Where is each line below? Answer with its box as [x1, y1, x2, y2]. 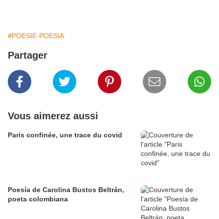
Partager [8, 50, 47, 61]
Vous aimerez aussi [8, 110, 98, 121]
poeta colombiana [8, 195, 70, 203]
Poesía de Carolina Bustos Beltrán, [8, 186, 124, 194]
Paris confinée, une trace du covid [8, 131, 122, 139]
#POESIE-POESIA [8, 32, 64, 40]
